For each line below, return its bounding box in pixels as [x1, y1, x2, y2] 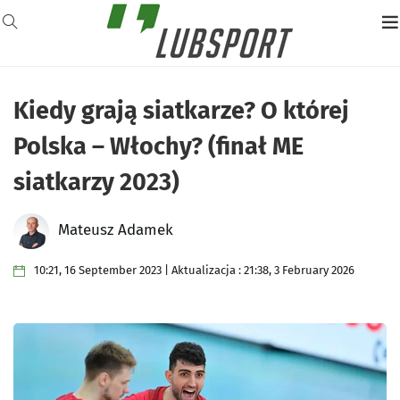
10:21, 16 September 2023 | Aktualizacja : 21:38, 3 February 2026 [34, 263, 354, 277]
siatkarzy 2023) [13, 168, 179, 196]
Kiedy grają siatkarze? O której [13, 96, 349, 125]
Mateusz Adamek [58, 221, 173, 240]
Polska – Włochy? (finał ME [13, 132, 304, 161]
